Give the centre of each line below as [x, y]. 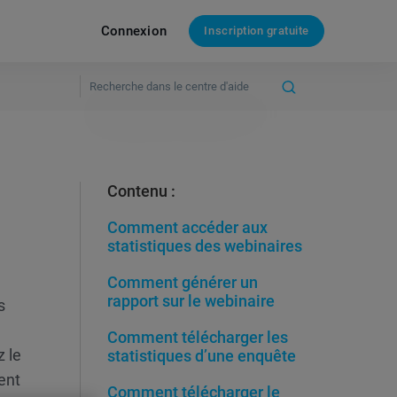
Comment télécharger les [198, 337]
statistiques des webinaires [205, 246]
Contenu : [141, 191]
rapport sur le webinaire [191, 301]
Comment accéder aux [187, 227]
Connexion [134, 31]
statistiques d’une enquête [202, 356]
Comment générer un [183, 282]
